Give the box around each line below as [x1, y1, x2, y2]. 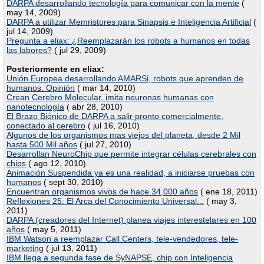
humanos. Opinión [6, 83, 75, 93]
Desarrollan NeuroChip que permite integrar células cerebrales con [6, 149, 256, 159]
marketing [6, 243, 44, 253]
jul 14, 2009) [6, 27, 53, 36]
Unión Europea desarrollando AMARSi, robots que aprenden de [6, 74, 243, 83]
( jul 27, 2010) [77, 140, 131, 149]
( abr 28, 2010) [64, 102, 123, 111]
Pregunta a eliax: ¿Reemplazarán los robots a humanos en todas [6, 36, 250, 45]
